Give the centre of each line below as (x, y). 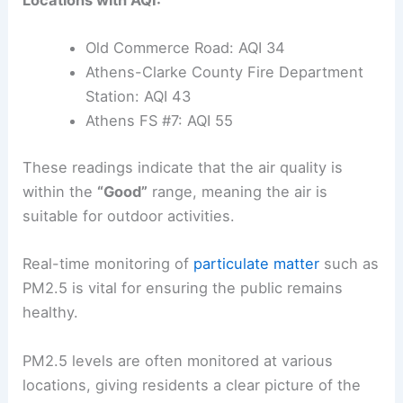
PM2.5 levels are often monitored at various (178, 360)
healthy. (51, 313)
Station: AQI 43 (138, 97)
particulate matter (257, 264)
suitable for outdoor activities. (129, 216)
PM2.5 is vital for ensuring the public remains (183, 288)
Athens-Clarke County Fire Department (224, 72)
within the (60, 192)
